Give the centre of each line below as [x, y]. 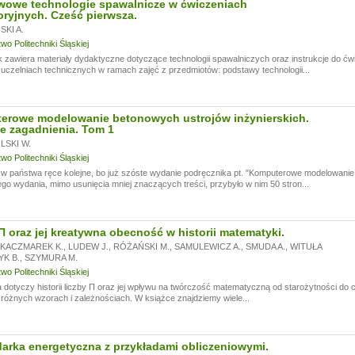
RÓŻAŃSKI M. [141, 246]
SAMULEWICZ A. [207, 246]
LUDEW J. [88, 246]
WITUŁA [305, 246]
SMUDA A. [265, 246]
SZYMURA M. [51, 258]
